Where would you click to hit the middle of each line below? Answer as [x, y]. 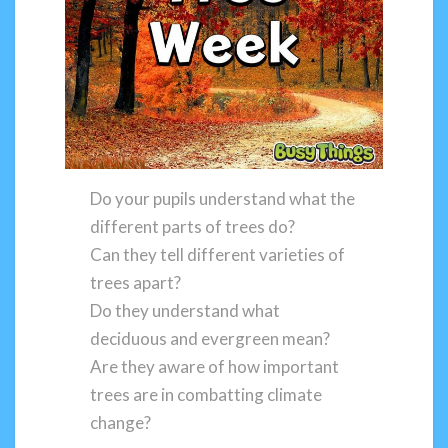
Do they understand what [185, 311]
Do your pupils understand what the [223, 199]
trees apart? [136, 283]
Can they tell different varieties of [218, 255]
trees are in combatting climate [206, 395]
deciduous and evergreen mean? [210, 339]
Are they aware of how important [215, 367]
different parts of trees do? [193, 227]
